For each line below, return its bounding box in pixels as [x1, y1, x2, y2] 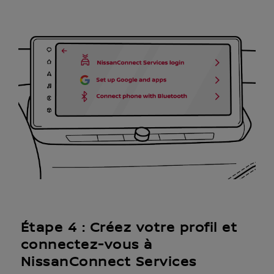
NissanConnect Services [20, 254, 197, 270]
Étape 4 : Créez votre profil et [20, 220, 238, 236]
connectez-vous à [20, 237, 153, 253]
